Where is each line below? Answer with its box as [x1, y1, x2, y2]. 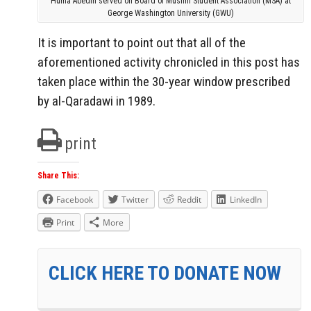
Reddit [177, 194, 201, 206]
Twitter [121, 194, 149, 206]
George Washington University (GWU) [108, 8, 234, 18]
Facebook [56, 194, 93, 206]
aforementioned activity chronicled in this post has [37, 54, 300, 71]
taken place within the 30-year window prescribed [37, 74, 290, 90]
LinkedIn [230, 194, 262, 206]
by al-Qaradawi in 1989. [37, 93, 155, 110]
